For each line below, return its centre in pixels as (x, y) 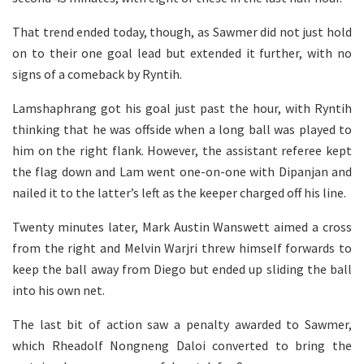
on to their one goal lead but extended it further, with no (182, 52)
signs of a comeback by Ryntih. (97, 74)
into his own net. (58, 290)
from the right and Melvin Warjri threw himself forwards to (182, 247)
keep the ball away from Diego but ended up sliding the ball (182, 269)
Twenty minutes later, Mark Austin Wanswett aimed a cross (182, 226)
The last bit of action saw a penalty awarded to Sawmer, (182, 324)
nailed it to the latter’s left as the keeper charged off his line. (179, 192)
